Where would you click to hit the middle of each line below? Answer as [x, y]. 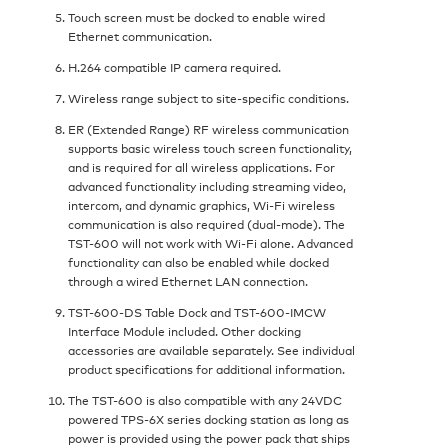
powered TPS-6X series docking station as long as [208, 419]
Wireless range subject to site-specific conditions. [208, 98]
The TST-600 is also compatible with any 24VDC [205, 400]
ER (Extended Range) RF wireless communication [208, 129]
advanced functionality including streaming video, [207, 186]
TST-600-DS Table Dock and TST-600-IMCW [197, 312]
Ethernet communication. [140, 36]
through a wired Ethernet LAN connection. [188, 281]
